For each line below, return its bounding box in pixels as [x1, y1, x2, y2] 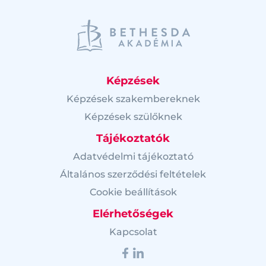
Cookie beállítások [89, 186, 177, 198]
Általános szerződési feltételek [60, 168, 206, 180]
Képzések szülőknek [84, 110, 182, 122]
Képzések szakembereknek [66, 93, 200, 104]
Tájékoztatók [96, 131, 170, 145]
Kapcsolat [109, 226, 157, 237]
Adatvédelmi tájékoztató [72, 150, 194, 162]
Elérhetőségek [93, 207, 173, 220]
